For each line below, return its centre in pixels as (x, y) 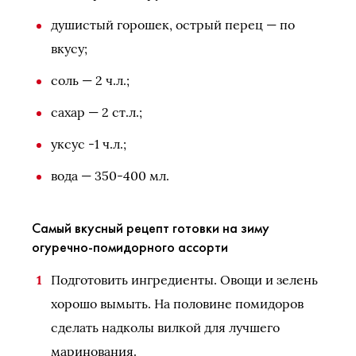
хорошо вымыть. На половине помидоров (177, 303)
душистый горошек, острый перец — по (173, 24)
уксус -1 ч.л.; (89, 143)
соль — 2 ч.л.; (90, 80)
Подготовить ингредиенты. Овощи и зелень (184, 279)
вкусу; (69, 48)
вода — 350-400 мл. (110, 175)
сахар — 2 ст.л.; (97, 112)
